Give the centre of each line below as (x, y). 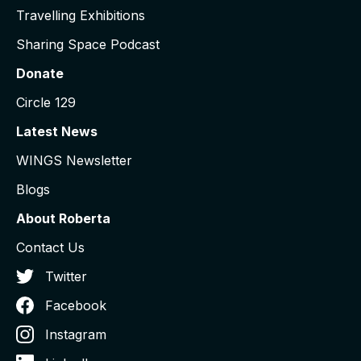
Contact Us (50, 248)
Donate (40, 74)
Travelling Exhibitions (81, 16)
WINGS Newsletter (74, 161)
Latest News (57, 132)
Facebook (76, 306)
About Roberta (63, 219)
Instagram (76, 335)
